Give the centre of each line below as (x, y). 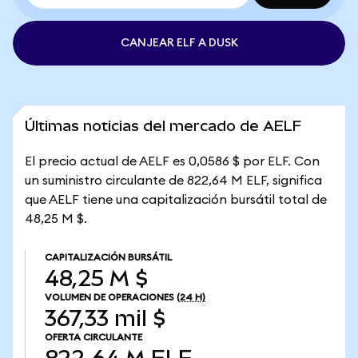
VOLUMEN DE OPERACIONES (109, 297)
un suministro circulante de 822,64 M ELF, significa (173, 181)
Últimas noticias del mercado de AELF (163, 126)
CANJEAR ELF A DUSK (179, 43)
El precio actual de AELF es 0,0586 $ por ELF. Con (172, 161)
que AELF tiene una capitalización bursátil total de (176, 200)
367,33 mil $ (105, 318)
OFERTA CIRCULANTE (93, 337)
